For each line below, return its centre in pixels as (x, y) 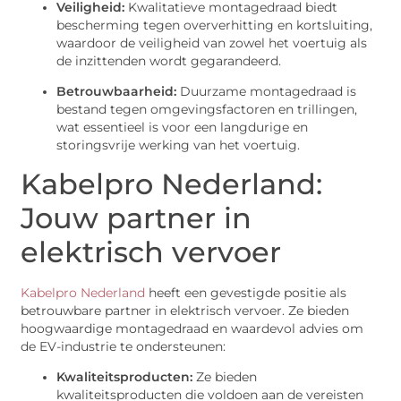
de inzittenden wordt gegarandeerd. (169, 60)
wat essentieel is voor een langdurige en (183, 128)
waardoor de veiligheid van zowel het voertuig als (212, 43)
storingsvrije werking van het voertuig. (179, 145)
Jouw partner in (137, 218)
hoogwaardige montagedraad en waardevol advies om (192, 328)
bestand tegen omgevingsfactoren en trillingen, (207, 110)
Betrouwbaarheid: (117, 92)
